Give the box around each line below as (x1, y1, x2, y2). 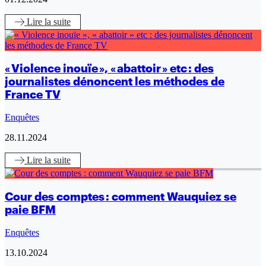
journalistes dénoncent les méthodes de (5, 75, 224, 88)
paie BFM (5, 202, 56, 216)
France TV (5, 88, 61, 102)
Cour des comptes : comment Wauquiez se (5, 189, 236, 203)
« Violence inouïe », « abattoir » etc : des (5, 62, 214, 75)
